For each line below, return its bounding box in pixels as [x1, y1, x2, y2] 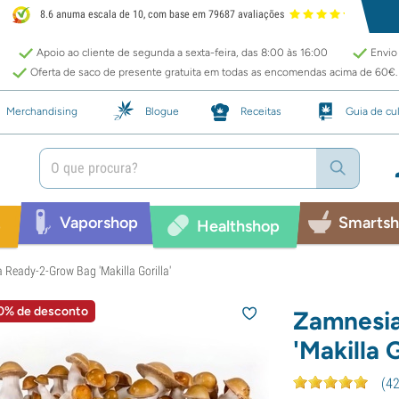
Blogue [145, 104, 179, 118]
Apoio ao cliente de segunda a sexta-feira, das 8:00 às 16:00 [37, 46, 328, 59]
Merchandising [6, 104, 77, 118]
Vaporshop [59, 212, 138, 232]
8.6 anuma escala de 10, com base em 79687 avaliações [37, 8, 285, 21]
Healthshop [196, 216, 280, 236]
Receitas [240, 104, 281, 118]
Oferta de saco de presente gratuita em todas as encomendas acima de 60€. [30, 66, 397, 78]
